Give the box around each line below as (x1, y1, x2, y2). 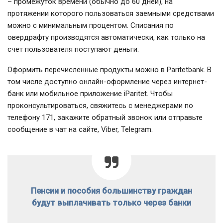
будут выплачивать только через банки (32, 198, 191, 208)
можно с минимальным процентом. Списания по (7, 21, 174, 30)
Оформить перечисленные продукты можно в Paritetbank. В (7, 65, 212, 75)
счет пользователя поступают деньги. (7, 45, 139, 54)
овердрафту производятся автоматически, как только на (7, 33, 205, 42)
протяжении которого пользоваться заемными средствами (7, 9, 214, 18)
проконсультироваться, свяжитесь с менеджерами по (7, 101, 193, 111)
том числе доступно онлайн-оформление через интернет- (7, 77, 207, 87)
